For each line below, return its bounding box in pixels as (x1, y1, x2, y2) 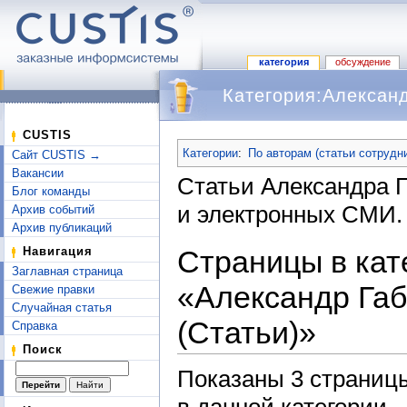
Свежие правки (12, 283, 94, 296)
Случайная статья (12, 301, 112, 314)
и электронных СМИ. (177, 201, 402, 229)
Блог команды (12, 184, 90, 198)
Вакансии (12, 166, 64, 180)
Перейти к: (177, 122, 239, 136)
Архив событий (12, 203, 94, 216)
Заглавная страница (12, 264, 123, 278)
